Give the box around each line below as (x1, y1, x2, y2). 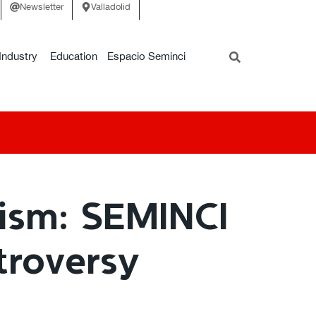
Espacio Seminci (107, 49, 186, 62)
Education (49, 49, 97, 62)
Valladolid (91, 1, 130, 12)
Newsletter (20, 1, 63, 12)
